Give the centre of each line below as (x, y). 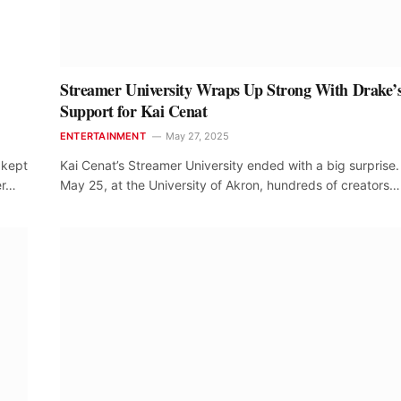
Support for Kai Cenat (134, 111)
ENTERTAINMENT (103, 137)
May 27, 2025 (197, 137)
